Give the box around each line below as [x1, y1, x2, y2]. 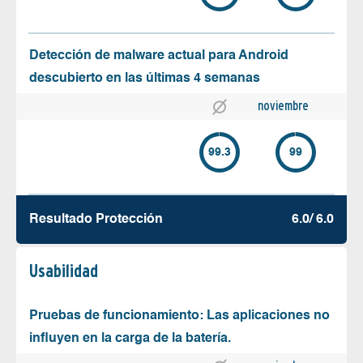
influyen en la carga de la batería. [29, 332, 231, 346]
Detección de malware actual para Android [29, 49, 288, 63]
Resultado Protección [29, 213, 163, 227]
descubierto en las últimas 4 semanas [29, 72, 260, 86]
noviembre [258, 98, 309, 114]
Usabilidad [29, 260, 98, 282]
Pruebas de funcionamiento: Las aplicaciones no [29, 310, 330, 323]
